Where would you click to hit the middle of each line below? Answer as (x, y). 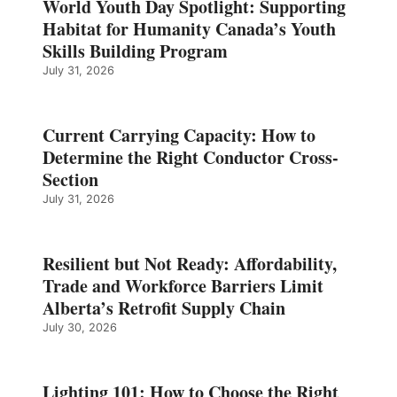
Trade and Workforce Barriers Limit (183, 286)
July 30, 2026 (80, 328)
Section (70, 180)
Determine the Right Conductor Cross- (191, 158)
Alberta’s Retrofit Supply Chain (164, 308)
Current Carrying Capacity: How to (179, 136)
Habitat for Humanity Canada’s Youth (189, 29)
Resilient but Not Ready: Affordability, (190, 264)
